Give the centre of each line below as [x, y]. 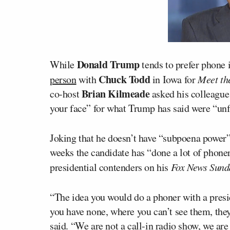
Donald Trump [108, 64]
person [63, 79]
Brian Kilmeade [116, 94]
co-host [66, 94]
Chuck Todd [124, 79]
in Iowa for [174, 79]
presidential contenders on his [110, 167]
